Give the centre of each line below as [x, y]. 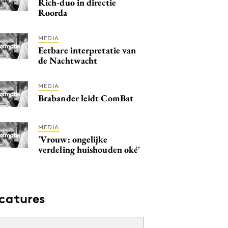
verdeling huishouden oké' [89, 149]
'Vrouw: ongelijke [73, 139]
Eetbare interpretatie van [87, 50]
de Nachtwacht [68, 60]
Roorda [53, 12]
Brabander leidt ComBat [86, 98]
